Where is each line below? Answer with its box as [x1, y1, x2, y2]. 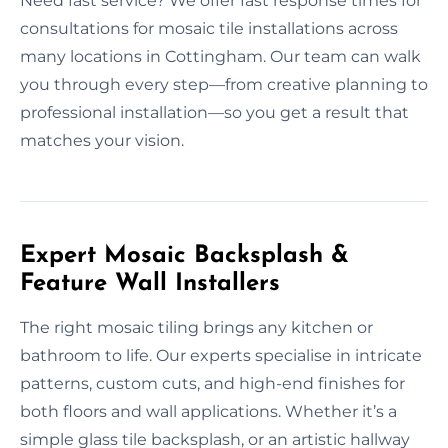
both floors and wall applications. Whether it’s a [20, 402, 397, 422]
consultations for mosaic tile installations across [20, 19, 398, 39]
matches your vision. [20, 131, 184, 151]
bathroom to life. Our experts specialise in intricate [20, 346, 422, 366]
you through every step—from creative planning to [20, 75, 428, 95]
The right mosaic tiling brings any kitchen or [20, 318, 373, 338]
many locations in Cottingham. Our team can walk [20, 47, 421, 67]
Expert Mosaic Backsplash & [20, 244, 349, 269]
